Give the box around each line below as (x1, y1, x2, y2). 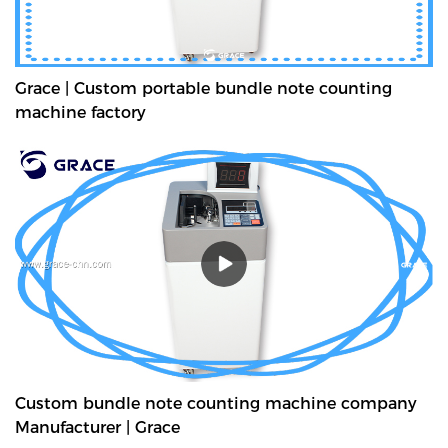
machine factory (15, 102, 146, 122)
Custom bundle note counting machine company (15, 394, 417, 414)
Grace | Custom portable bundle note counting (15, 78, 392, 98)
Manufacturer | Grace (15, 418, 180, 438)
